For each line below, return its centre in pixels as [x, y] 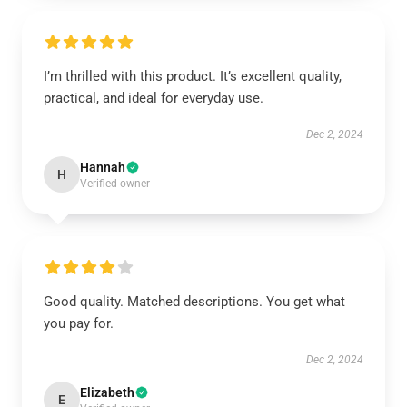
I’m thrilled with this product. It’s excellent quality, [193, 76]
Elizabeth [107, 392]
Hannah [103, 167]
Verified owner [115, 184]
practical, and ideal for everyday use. [154, 98]
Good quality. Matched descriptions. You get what [194, 302]
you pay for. [79, 323]
